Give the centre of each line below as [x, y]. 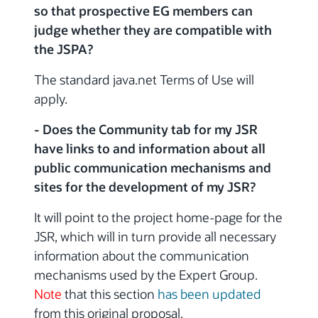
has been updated [209, 294]
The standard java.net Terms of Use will [144, 79]
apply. [51, 99]
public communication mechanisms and [153, 168]
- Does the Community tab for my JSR [146, 129]
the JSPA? [64, 49]
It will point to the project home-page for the [158, 217]
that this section [110, 294]
